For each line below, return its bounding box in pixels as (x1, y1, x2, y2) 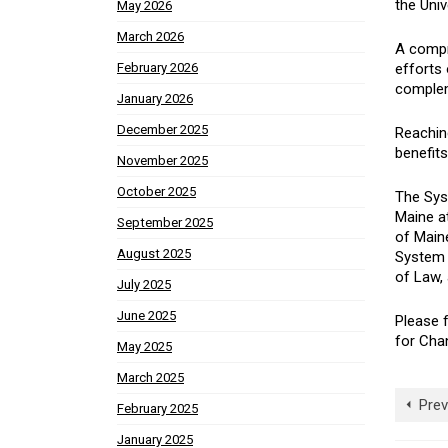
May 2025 (117, 339, 172, 355)
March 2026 (117, 29, 184, 45)
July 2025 (117, 277, 171, 293)
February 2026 (117, 60, 198, 76)
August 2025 (117, 246, 191, 262)
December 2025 (117, 122, 208, 138)
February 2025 (117, 401, 198, 417)
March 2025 (117, 370, 184, 386)
